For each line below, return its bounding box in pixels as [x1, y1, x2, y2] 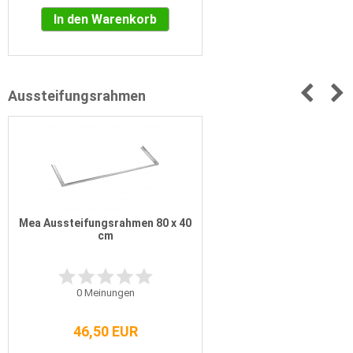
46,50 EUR [72, 323, 138, 340]
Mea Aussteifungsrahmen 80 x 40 [19, 217, 191, 230]
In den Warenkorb [54, 12, 157, 28]
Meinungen [81, 287, 135, 299]
